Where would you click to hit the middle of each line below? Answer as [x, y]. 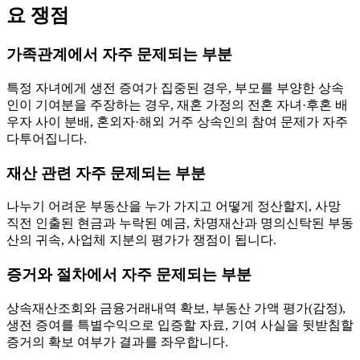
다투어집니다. [47, 139]
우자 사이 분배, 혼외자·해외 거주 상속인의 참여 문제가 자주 [177, 122]
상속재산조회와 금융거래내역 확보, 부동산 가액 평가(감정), [176, 308]
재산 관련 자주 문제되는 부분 [106, 173]
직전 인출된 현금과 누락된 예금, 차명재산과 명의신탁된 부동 [180, 223]
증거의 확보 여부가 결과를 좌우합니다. [117, 342]
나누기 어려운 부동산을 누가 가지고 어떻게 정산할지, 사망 [174, 207]
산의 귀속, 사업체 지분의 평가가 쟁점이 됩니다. [141, 240]
